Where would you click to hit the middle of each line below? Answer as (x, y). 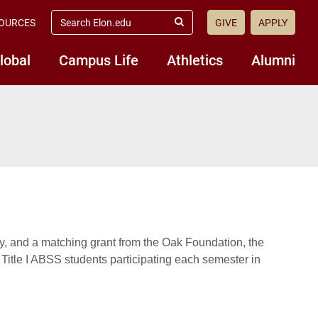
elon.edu (71, 27)
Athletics (195, 60)
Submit (193, 28)
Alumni (273, 60)
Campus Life (99, 60)
